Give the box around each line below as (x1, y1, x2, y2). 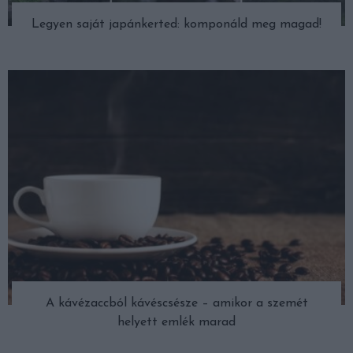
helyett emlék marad (117, 315, 236, 329)
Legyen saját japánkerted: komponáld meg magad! (32, 18, 321, 32)
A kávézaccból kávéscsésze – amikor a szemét (45, 296, 308, 310)
